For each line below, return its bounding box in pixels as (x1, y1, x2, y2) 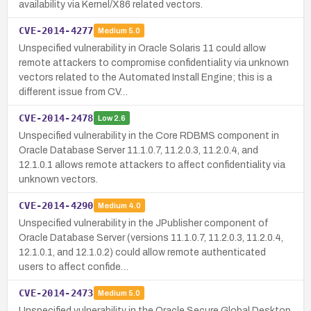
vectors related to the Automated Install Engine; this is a (19, 72, 272, 83)
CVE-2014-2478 (19, 112, 94, 124)
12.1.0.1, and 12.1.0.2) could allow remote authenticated (19, 246, 266, 258)
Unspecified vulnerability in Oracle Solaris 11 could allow (19, 42, 266, 53)
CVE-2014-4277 (19, 24, 94, 36)
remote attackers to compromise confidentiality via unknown (19, 57, 289, 68)
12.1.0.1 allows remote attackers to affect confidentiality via (19, 159, 285, 170)
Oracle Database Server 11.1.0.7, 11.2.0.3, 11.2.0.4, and (19, 144, 258, 155)
